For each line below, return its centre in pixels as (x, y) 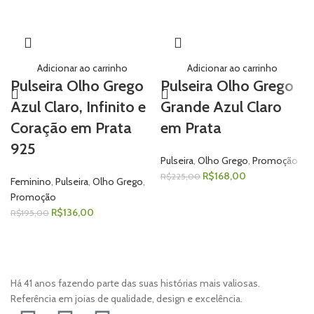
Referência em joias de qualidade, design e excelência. (127, 298)
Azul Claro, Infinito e (78, 107)
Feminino (31, 181)
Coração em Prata (71, 128)
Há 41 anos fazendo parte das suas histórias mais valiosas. (135, 283)
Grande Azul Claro (221, 107)
